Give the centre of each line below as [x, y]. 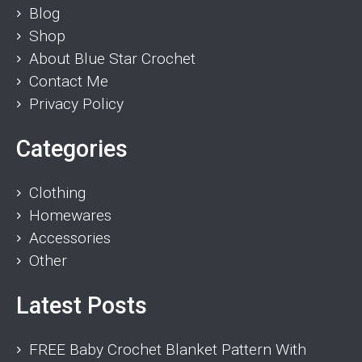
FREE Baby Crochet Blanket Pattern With [168, 349]
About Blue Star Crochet [112, 58]
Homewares [70, 215]
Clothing [57, 192]
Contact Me [69, 81]
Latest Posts [82, 305]
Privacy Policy [76, 103]
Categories [72, 148]
